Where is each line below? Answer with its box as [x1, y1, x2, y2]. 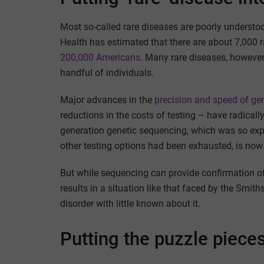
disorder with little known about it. [60, 198, 200, 210]
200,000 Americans [60, 52, 140, 64]
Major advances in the [60, 94, 154, 106]
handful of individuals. [60, 67, 154, 79]
